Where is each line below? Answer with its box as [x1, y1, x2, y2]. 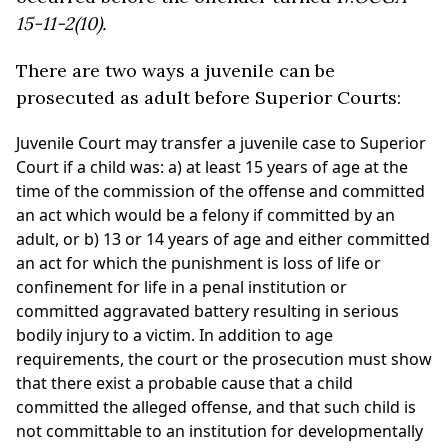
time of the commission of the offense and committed [16, 180, 425, 202]
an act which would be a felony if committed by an [16, 204, 395, 226]
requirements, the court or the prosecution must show [16, 348, 432, 370]
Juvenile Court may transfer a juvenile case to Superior [16, 132, 426, 154]
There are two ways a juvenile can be [16, 59, 335, 82]
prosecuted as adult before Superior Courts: [16, 86, 401, 109]
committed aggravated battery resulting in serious [16, 300, 399, 322]
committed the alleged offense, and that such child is [16, 396, 416, 418]
